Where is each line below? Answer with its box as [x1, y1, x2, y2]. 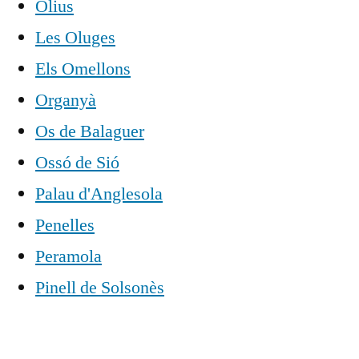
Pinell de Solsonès [35, 276, 164, 299]
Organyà [35, 88, 96, 111]
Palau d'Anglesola [35, 182, 163, 205]
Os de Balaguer [35, 119, 144, 143]
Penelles [35, 213, 95, 236]
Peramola [35, 244, 102, 268]
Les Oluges [35, 26, 115, 49]
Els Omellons [35, 57, 131, 80]
